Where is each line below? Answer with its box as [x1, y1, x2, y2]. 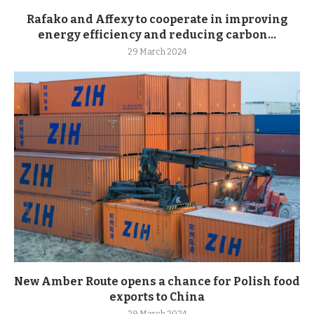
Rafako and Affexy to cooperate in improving [26, 13, 288, 26]
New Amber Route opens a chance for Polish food [14, 275, 300, 288]
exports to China [109, 290, 205, 303]
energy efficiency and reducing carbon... [38, 28, 276, 41]
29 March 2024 [127, 47, 187, 57]
